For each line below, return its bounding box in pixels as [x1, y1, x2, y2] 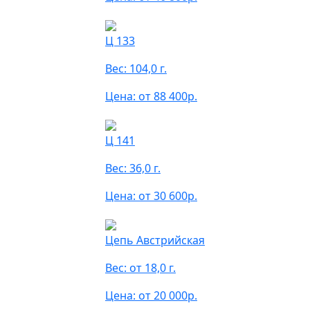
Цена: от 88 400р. [105, 89, 197, 104]
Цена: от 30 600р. [105, 188, 197, 203]
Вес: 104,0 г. [105, 61, 167, 76]
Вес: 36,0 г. [105, 161, 161, 176]
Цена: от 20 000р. [105, 288, 197, 303]
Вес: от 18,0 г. [105, 260, 176, 275]
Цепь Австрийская [105, 232, 205, 248]
